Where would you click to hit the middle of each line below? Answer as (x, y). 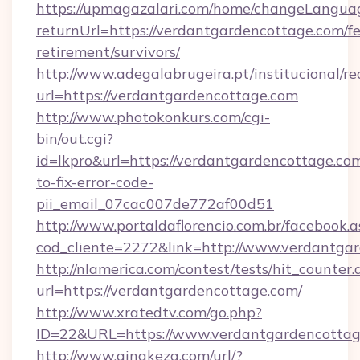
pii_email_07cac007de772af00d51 (155, 204)
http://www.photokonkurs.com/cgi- (153, 117)
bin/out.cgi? (75, 139)
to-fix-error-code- (95, 182)
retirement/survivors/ (108, 52)
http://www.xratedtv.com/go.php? (149, 312)
